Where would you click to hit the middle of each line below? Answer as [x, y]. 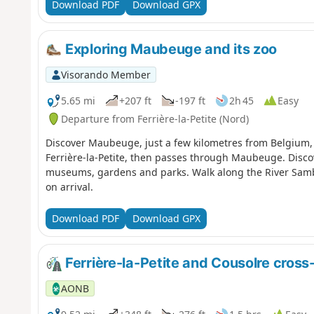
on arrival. [69, 186]
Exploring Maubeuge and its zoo [170, 49]
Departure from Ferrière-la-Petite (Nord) [155, 118]
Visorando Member [105, 74]
